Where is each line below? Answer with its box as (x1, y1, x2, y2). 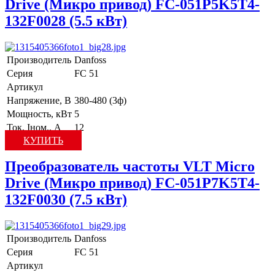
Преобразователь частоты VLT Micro (5, 158, 255, 174)
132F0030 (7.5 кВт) (5, 191, 127, 207)
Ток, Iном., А (7, 122, 61, 133)
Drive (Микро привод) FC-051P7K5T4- (5, 174, 260, 191)
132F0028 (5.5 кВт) (5, 12, 127, 29)
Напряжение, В (7, 95, 71, 106)
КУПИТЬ (23, 134, 63, 145)
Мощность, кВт (7, 108, 72, 119)
